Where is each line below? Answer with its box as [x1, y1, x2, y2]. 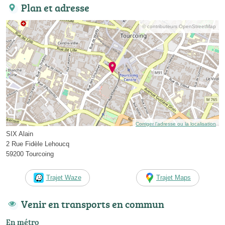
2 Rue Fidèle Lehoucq [6, 140, 69, 148]
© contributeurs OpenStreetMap [142, 24, 216, 30]
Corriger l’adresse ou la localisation [136, 121, 216, 127]
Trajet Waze [46, 173, 81, 181]
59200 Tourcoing [6, 150, 54, 158]
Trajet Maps [156, 173, 191, 181]
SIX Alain [6, 130, 33, 138]
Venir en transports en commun [21, 196, 164, 211]
